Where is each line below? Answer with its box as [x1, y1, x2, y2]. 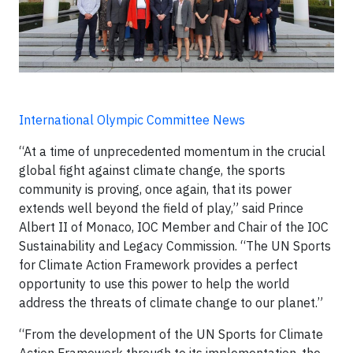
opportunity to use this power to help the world [19, 275, 289, 292]
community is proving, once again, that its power [19, 180, 292, 197]
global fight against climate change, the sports [19, 162, 285, 178]
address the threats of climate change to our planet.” [19, 294, 326, 310]
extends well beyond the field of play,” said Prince [19, 199, 303, 216]
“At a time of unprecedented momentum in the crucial [19, 143, 325, 159]
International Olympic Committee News [19, 111, 245, 128]
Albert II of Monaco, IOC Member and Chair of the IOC [19, 218, 329, 235]
